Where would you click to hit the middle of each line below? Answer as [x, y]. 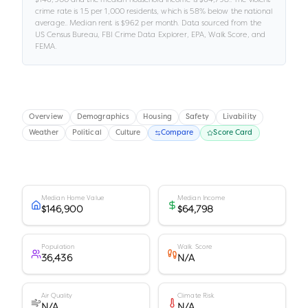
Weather [44, 133]
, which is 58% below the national [214, 11]
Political [87, 133]
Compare [177, 133]
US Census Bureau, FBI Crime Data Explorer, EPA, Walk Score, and [151, 34]
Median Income [201, 198]
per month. [159, 23]
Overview [46, 117]
